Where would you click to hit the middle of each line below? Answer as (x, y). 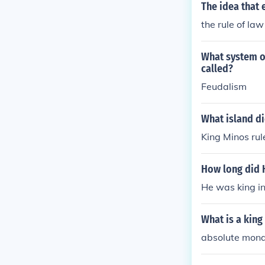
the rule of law (232, 24)
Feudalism (224, 86)
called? (217, 69)
